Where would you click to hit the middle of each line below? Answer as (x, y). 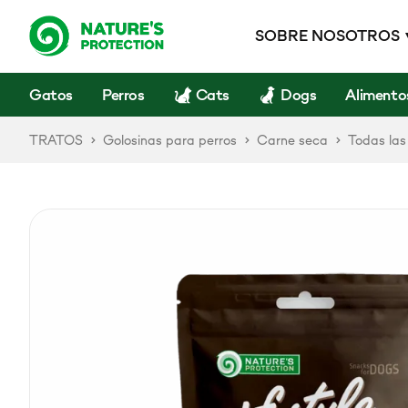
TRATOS (56, 140)
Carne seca (292, 140)
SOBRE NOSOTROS (328, 36)
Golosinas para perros (170, 140)
